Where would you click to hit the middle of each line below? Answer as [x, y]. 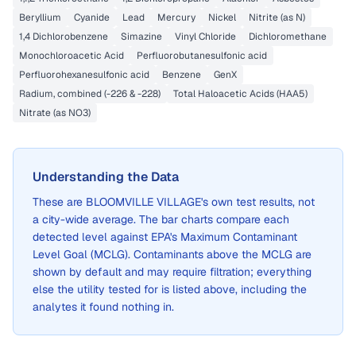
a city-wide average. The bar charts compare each [161, 219]
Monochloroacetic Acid [72, 56]
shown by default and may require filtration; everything [172, 272]
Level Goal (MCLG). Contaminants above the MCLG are [172, 254]
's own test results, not [258, 202]
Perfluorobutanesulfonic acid [202, 56]
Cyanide [92, 17]
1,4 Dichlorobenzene [64, 37]
